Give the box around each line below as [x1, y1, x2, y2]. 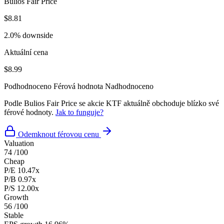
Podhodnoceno [4, 81, 51, 90]
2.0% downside [4, 30, 53, 39]
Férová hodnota [53, 81, 103, 90]
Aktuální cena [4, 47, 48, 56]
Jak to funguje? [55, 107, 103, 116]
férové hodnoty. [4, 107, 55, 116]
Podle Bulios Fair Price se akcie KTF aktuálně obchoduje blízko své [4, 98, 219, 107]
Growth [4, 192, 28, 201]
